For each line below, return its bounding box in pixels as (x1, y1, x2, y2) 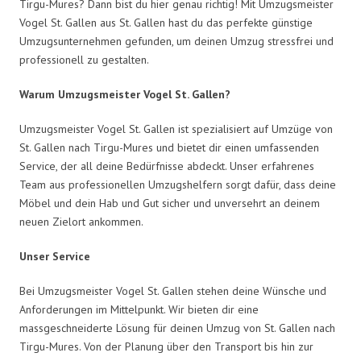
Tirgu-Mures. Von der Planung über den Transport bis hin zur (19, 338, 313, 354)
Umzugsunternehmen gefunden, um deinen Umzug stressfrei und (19, 33, 334, 48)
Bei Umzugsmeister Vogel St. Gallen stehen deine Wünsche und (19, 283, 326, 298)
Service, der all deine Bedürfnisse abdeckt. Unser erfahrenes (19, 158, 314, 173)
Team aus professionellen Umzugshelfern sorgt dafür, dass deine (19, 176, 336, 192)
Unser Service (19, 248, 90, 263)
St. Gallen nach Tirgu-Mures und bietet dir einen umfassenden (19, 139, 319, 155)
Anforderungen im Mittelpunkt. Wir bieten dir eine (19, 301, 259, 317)
